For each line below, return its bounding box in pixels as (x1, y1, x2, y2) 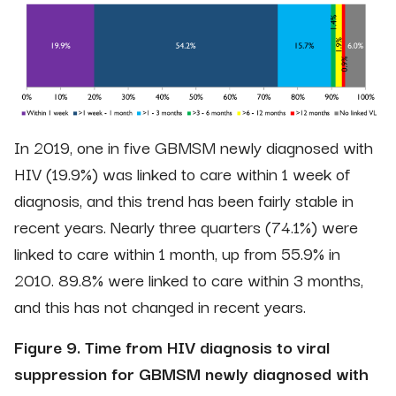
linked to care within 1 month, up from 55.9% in (14, 240, 340, 267)
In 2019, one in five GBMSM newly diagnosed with (14, 133, 373, 161)
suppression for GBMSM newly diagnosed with (14, 360, 369, 387)
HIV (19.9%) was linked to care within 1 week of (14, 160, 350, 187)
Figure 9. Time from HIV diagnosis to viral (14, 333, 330, 361)
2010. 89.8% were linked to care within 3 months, (14, 266, 363, 293)
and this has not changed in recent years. (14, 293, 306, 320)
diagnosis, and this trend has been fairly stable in (14, 187, 354, 214)
